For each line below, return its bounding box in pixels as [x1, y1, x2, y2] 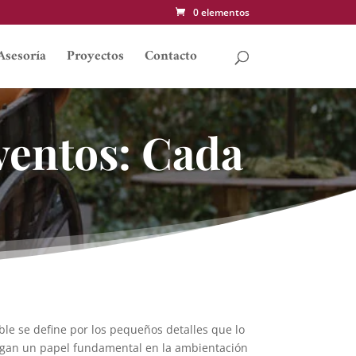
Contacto [144, 44, 197, 68]
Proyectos [66, 44, 124, 68]
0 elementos [192, 6, 250, 19]
